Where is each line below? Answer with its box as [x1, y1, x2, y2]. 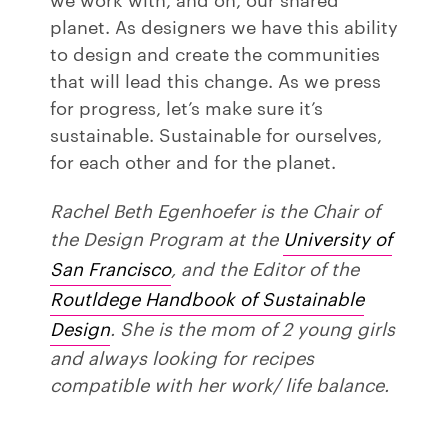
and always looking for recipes [50, 343, 314, 369]
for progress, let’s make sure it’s [50, 94, 323, 120]
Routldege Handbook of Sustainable [50, 284, 364, 310]
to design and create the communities [50, 40, 380, 66]
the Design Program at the [50, 224, 283, 250]
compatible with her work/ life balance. [50, 370, 389, 396]
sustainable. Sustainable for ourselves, [50, 121, 382, 147]
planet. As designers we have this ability [50, 13, 398, 39]
